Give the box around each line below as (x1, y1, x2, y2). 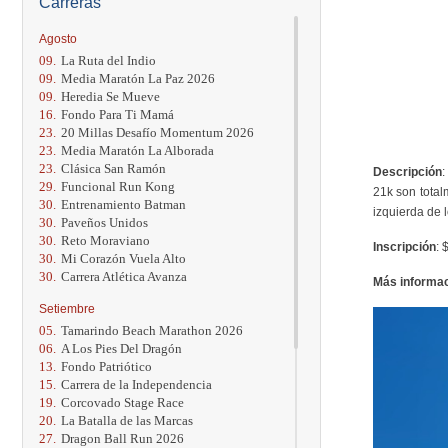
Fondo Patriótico (61, 358, 152, 374)
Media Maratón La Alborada (61, 142, 214, 158)
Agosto (39, 31, 77, 46)
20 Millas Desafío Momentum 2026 (61, 124, 254, 140)
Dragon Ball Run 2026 (61, 430, 184, 446)
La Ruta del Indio (61, 52, 156, 68)
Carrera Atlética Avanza (61, 268, 187, 284)
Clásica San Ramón (61, 160, 166, 176)
